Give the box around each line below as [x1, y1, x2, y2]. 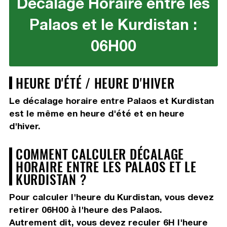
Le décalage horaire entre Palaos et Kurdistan [9, 95, 214, 106]
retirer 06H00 [9, 204, 68, 215]
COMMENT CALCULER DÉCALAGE [15, 144, 184, 164]
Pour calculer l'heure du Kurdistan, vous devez [9, 192, 214, 203]
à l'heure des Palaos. [68, 204, 162, 215]
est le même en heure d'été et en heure [9, 108, 184, 119]
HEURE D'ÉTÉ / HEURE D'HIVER [15, 73, 175, 93]
